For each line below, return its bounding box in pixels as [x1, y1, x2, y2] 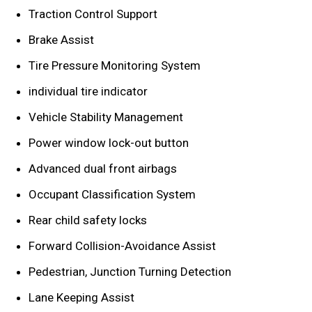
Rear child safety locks [29, 212, 147, 227]
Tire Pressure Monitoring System [29, 58, 203, 72]
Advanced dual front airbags [29, 161, 180, 175]
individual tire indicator [29, 84, 148, 98]
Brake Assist [29, 32, 94, 47]
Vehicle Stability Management [29, 109, 183, 124]
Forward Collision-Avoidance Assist [29, 238, 219, 253]
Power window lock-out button [29, 135, 189, 150]
